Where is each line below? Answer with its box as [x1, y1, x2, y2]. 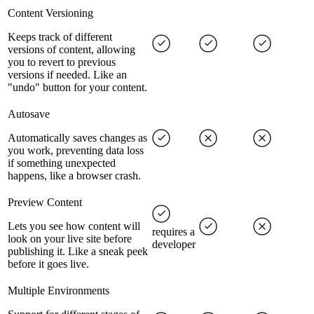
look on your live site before [8, 233, 132, 245]
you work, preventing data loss [8, 144, 144, 157]
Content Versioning [8, 7, 93, 20]
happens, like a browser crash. [8, 170, 141, 182]
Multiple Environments [8, 285, 109, 297]
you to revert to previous [8, 56, 116, 69]
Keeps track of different [8, 31, 112, 43]
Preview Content [8, 196, 82, 209]
